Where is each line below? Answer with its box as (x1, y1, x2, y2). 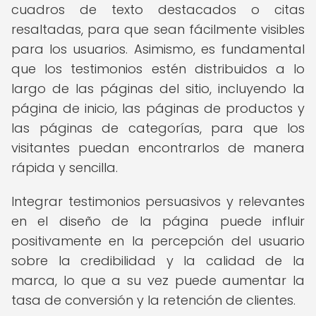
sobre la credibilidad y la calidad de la (11, 252, 305, 269)
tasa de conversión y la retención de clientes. (11, 291, 296, 309)
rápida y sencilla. (11, 159, 118, 176)
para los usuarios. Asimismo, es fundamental (11, 40, 305, 58)
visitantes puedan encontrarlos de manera (11, 139, 305, 157)
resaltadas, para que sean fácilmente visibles (11, 20, 305, 38)
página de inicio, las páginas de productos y (11, 99, 305, 117)
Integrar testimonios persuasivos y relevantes (11, 193, 305, 210)
